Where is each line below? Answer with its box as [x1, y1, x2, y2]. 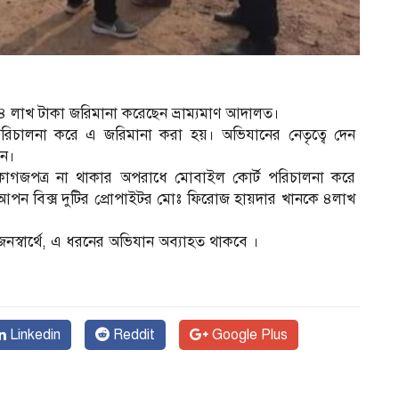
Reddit [110, 325, 155, 344]
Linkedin [6, 325, 61, 344]
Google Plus [208, 325, 288, 344]
